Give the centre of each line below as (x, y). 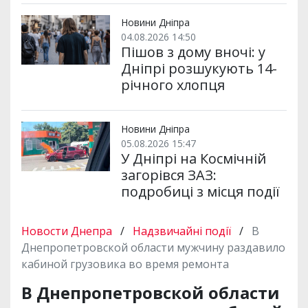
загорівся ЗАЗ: (168, 175)
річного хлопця (173, 85)
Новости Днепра (68, 231)
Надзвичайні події (182, 231)
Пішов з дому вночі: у (193, 52)
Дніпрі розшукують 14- (199, 69)
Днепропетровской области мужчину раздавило (153, 248)
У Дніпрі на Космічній (193, 159)
